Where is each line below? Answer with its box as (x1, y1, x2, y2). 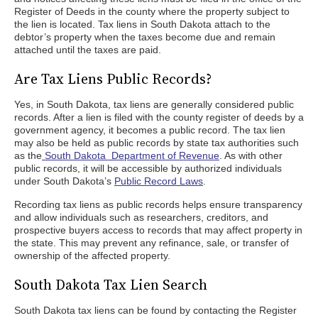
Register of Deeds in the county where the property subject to (14, 6, 290, 17)
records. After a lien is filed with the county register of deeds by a (14, 111, 304, 123)
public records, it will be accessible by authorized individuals (14, 163, 282, 174)
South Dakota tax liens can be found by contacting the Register (14, 305, 297, 316)
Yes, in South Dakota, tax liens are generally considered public (14, 99, 294, 110)
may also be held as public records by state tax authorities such (14, 137, 299, 148)
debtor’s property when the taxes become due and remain (14, 31, 275, 43)
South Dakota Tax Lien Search (14, 275, 207, 295)
